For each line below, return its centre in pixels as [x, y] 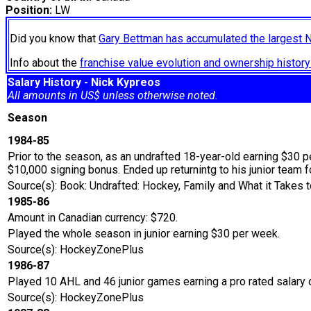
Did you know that [54, 39]
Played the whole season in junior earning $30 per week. [144, 234]
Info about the [45, 63]
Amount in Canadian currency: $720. [93, 218]
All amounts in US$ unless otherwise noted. [113, 96]
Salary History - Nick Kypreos [84, 83]
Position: [29, 10]
